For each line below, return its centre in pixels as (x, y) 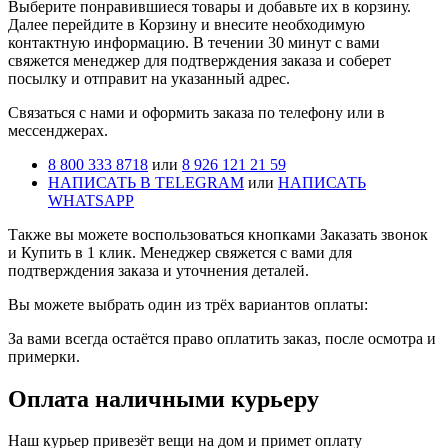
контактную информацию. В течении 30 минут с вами (194, 42)
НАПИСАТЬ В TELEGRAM (146, 182)
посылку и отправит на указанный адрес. (149, 78)
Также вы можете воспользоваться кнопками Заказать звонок (218, 234)
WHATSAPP (91, 200)
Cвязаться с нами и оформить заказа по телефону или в (196, 112)
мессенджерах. (58, 130)
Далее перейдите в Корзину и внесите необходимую (186, 24)
